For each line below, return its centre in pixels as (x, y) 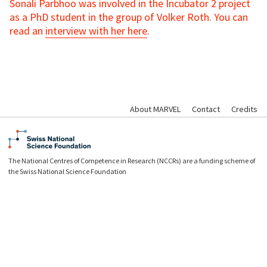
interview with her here (96, 31)
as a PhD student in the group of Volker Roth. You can (129, 17)
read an (27, 31)
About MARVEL (155, 109)
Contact (206, 109)
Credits (244, 109)
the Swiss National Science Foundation (68, 172)
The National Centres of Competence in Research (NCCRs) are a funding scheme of (132, 161)
